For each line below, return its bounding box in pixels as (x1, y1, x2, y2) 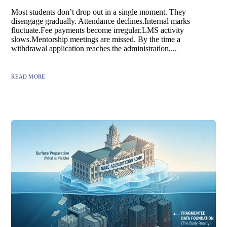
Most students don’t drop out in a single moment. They (11, 7, 186, 16)
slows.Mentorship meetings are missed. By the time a (11, 34, 181, 44)
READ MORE (11, 73, 46, 80)
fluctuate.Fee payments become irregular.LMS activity (11, 25, 184, 34)
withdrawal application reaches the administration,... (11, 44, 177, 53)
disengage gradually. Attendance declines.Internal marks (11, 16, 191, 25)
